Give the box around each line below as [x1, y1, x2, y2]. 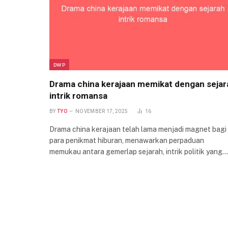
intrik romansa [49, 91, 107, 101]
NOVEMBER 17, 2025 [75, 108, 128, 115]
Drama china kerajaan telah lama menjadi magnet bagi [49, 125, 226, 134]
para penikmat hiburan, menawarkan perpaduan [49, 136, 204, 145]
